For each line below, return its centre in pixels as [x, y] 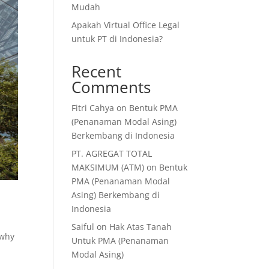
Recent [97, 71]
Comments [111, 87]
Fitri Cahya [93, 108]
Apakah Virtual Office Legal [126, 25]
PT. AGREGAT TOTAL [112, 153]
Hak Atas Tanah [141, 227]
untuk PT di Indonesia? [117, 39]
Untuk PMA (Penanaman [120, 240]
